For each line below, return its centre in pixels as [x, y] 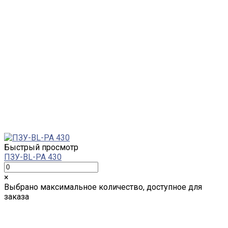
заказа [17, 196]
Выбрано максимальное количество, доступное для [103, 187]
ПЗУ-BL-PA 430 [33, 157]
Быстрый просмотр [41, 147]
